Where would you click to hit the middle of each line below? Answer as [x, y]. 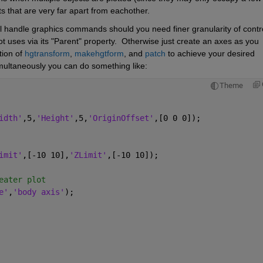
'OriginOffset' [121, 118]
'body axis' [38, 192]
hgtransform [47, 53]
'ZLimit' [88, 155]
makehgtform [99, 53]
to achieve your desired [210, 53]
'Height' [55, 118]
